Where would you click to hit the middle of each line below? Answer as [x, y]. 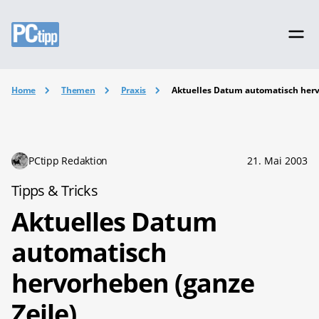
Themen [78, 90]
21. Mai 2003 [277, 160]
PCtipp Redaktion [68, 160]
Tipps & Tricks [55, 190]
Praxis [134, 90]
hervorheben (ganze [133, 283]
